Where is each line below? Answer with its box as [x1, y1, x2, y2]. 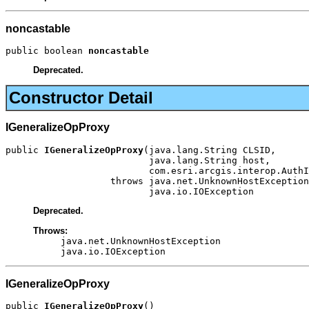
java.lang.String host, [6, 154, 270, 166]
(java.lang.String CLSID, [143, 144, 276, 155]
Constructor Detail [9, 88, 153, 107]
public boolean [6, 46, 88, 57]
